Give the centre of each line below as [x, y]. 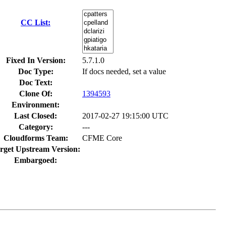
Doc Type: [36, 71]
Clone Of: [36, 94]
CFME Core [102, 138]
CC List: [36, 22]
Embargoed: [36, 160]
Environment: [36, 105]
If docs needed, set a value [124, 71]
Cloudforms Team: [36, 138]
